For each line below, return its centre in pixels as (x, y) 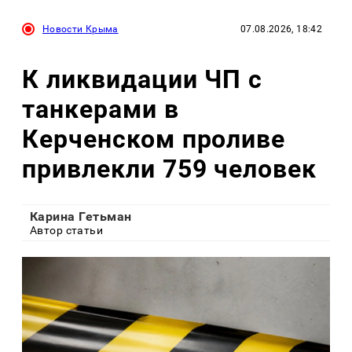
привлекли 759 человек (170, 169)
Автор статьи (67, 231)
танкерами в (101, 109)
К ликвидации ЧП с (143, 79)
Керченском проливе (154, 139)
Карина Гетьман (81, 217)
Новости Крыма (81, 29)
